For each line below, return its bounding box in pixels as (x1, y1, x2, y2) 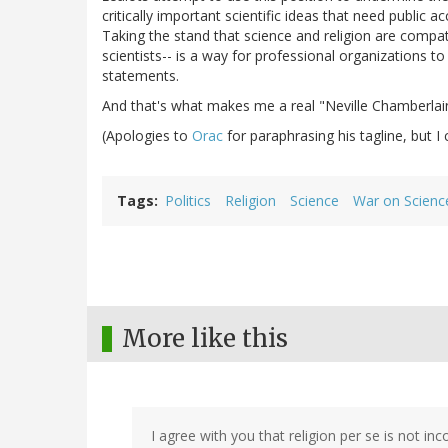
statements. (102, 66, 179, 86)
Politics (165, 191, 211, 211)
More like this (122, 323, 288, 355)
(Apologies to (102, 126, 192, 146)
